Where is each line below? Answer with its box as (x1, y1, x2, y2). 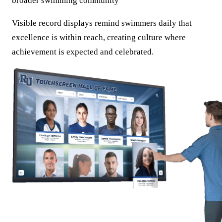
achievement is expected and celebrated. (12, 47, 154, 56)
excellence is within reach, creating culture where (12, 32, 186, 42)
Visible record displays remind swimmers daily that (12, 18, 192, 28)
